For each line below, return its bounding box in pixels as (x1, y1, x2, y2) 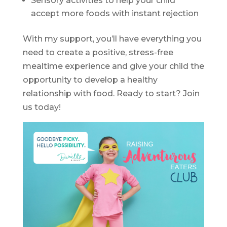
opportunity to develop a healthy (22, 75, 158, 85)
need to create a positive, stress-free (22, 48, 173, 58)
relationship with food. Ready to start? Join (22, 89, 200, 99)
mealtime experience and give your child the (22, 61, 204, 71)
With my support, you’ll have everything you (22, 34, 202, 44)
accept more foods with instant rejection (30, 9, 199, 19)
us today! (22, 102, 61, 112)
